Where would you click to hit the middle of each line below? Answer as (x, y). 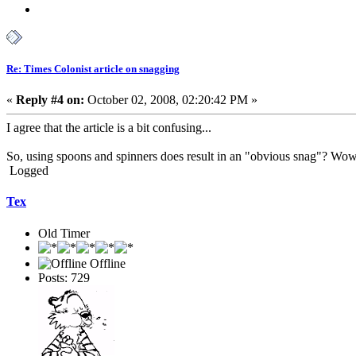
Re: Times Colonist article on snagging (93, 68)
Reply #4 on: (50, 99)
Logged (27, 170)
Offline (106, 263)
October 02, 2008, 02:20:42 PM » (171, 99)
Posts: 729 (64, 277)
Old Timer (64, 233)
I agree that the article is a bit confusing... (109, 127)
